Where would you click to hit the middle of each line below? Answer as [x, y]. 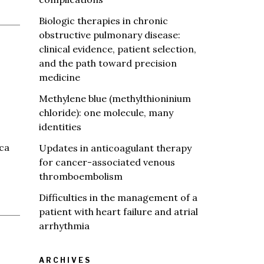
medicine [60, 77]
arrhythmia [64, 226]
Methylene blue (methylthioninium [115, 98]
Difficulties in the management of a [118, 197]
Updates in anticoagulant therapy [115, 148]
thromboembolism [81, 176]
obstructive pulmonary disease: [110, 35]
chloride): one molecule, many [106, 113]
